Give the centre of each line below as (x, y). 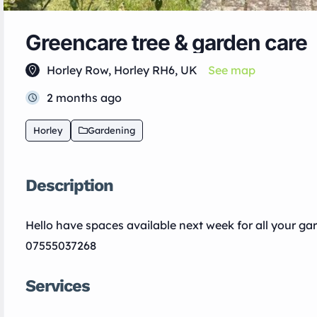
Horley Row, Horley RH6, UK (122, 70)
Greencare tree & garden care (166, 42)
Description (69, 185)
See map (232, 70)
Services (58, 286)
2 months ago (84, 97)
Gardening (111, 130)
